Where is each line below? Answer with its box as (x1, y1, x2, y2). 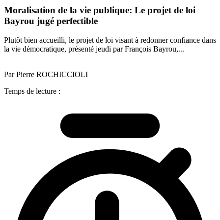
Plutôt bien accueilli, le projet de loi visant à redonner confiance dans (4, 35, 216, 44)
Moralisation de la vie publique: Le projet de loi (4, 5, 195, 16)
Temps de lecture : (4, 86, 60, 95)
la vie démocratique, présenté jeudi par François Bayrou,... (4, 44, 184, 53)
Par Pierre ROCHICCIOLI (4, 70, 88, 79)
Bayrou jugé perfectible (4, 16, 98, 27)
